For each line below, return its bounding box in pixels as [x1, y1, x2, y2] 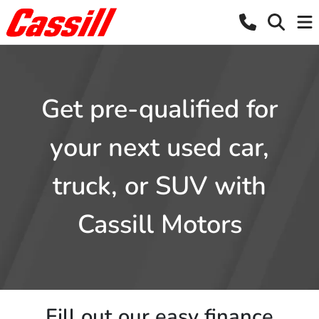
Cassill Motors [77, 207, 242, 242]
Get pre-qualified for [41, 92, 278, 127]
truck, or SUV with [53, 169, 266, 204]
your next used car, [50, 130, 269, 165]
